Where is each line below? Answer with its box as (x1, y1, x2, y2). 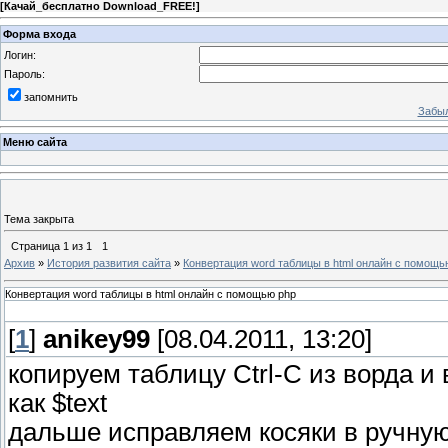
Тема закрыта (4, 212, 74, 225)
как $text (8, 389, 107, 418)
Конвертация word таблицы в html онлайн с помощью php (5, 288, 296, 301)
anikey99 (43, 325, 150, 354)
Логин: (4, 48, 36, 61)
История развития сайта (47, 256, 171, 269)
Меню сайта (3, 136, 67, 149)
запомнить (24, 90, 78, 103)
